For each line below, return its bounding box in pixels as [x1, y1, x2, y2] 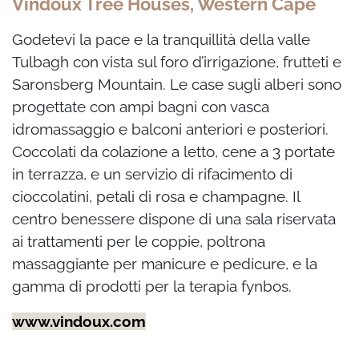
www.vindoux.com [12, 313, 146, 331]
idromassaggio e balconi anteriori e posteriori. [12, 120, 329, 139]
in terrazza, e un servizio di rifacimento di [12, 165, 292, 184]
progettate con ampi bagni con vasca [12, 98, 269, 116]
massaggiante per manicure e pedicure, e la [12, 255, 317, 273]
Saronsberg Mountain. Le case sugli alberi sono [12, 75, 341, 94]
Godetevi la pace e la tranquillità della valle [12, 30, 310, 49]
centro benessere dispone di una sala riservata [12, 210, 336, 228]
